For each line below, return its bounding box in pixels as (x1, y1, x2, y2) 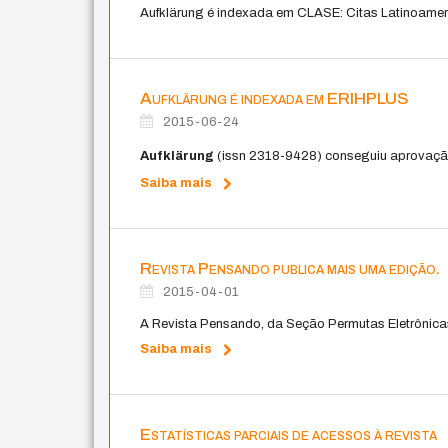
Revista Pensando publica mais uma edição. (140, 258, 441, 278)
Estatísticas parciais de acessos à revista (140, 424, 438, 444)
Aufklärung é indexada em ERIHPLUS (140, 88, 410, 108)
